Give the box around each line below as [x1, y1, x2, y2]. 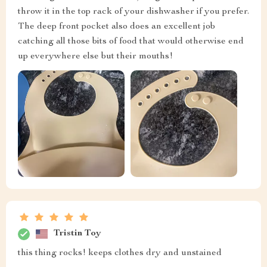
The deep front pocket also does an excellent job [18, 21, 215, 32]
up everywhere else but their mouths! [18, 51, 173, 61]
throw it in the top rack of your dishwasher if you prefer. [18, 7, 249, 17]
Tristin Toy [54, 229, 101, 239]
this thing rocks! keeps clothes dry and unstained [18, 248, 222, 258]
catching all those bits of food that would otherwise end [18, 36, 244, 46]
